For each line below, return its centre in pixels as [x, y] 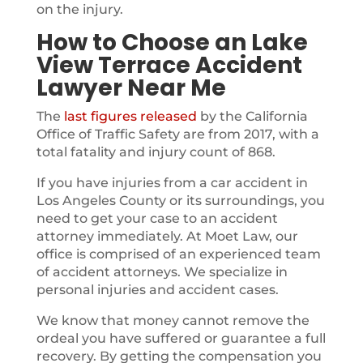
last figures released [130, 116]
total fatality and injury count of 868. [156, 152]
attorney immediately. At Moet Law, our [167, 236]
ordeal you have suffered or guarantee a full [181, 338]
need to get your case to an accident [157, 218]
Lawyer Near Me [131, 88]
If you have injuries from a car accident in [172, 183]
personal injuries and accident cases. [157, 290]
